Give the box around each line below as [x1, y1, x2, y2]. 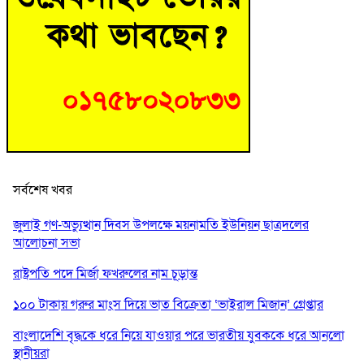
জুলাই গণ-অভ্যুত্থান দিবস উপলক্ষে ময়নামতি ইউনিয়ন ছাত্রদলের [13, 215, 309, 234]
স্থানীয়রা [13, 344, 50, 362]
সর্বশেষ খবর [13, 180, 72, 199]
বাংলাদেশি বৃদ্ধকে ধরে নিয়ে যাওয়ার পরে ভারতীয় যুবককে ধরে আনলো [13, 326, 344, 344]
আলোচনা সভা [13, 233, 80, 252]
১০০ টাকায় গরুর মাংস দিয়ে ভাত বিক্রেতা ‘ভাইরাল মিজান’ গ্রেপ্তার [13, 295, 323, 314]
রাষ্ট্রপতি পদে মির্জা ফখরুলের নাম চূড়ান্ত [13, 264, 197, 283]
